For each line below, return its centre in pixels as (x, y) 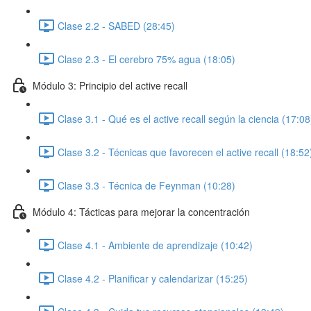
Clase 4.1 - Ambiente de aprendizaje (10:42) (155, 245)
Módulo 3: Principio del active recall (110, 85)
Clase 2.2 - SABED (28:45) (116, 25)
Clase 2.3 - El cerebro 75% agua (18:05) (146, 59)
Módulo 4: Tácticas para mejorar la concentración (141, 211)
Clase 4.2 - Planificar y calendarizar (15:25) (153, 278)
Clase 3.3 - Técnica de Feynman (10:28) (146, 185)
